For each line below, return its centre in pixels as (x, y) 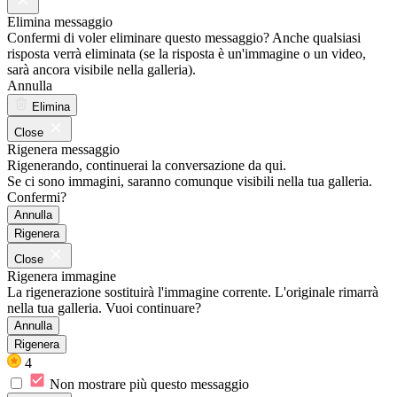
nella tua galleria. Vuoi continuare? (104, 307)
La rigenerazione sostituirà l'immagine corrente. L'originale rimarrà (193, 292)
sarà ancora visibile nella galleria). (101, 69)
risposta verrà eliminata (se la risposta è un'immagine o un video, (187, 53)
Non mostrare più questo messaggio (149, 384)
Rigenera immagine (62, 276)
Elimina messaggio (60, 21)
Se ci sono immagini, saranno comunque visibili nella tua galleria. (190, 181)
